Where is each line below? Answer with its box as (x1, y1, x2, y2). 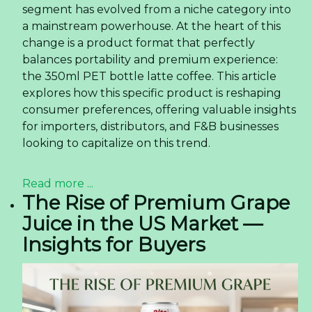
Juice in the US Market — (22, 212, 263, 236)
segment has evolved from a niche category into (22, 3, 291, 17)
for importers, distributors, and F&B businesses (22, 120, 279, 134)
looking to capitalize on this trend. (22, 136, 210, 150)
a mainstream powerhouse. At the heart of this (22, 19, 281, 33)
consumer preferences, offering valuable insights (22, 103, 296, 117)
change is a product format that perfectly (22, 36, 255, 50)
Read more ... (22, 177, 93, 191)
